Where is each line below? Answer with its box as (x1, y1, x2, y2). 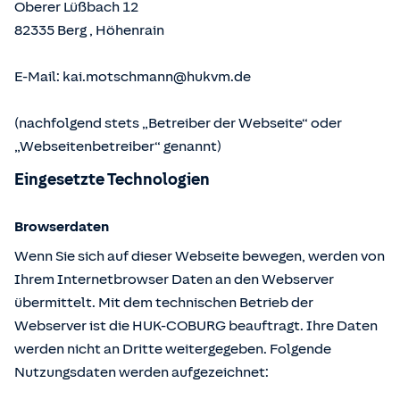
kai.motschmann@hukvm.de (62, 69, 251, 85)
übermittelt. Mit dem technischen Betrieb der (14, 295, 313, 311)
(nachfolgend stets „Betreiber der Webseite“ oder (14, 115, 342, 131)
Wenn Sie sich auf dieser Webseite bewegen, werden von (14, 248, 385, 264)
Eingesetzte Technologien (14, 171, 210, 188)
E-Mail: (14, 69, 62, 85)
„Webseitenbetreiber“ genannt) (14, 138, 221, 154)
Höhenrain (96, 22, 164, 38)
